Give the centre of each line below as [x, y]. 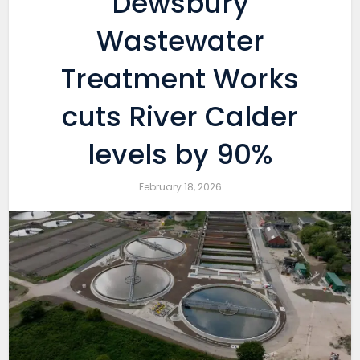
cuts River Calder [180, 117]
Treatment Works [180, 79]
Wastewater [180, 41]
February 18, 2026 [180, 187]
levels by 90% [180, 154]
